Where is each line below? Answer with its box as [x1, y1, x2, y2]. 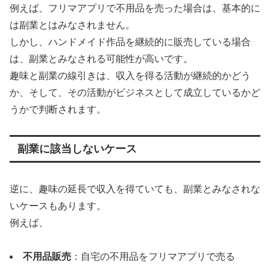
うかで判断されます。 [10, 104, 106, 115]
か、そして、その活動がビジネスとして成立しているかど [10, 87, 260, 98]
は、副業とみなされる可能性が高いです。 [10, 53, 193, 64]
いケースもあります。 [10, 200, 106, 211]
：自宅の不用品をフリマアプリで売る [71, 251, 235, 262]
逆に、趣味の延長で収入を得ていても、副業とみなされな [10, 183, 260, 194]
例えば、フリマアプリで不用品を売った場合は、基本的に [10, 2, 260, 13]
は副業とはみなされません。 [10, 19, 135, 30]
